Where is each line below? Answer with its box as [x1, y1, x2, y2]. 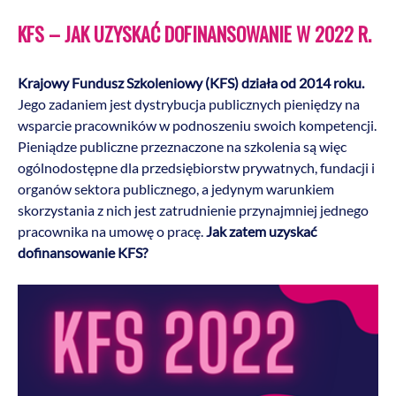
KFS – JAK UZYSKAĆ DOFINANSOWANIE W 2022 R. [18, 19, 371, 48]
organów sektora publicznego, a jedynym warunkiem [18, 180, 334, 197]
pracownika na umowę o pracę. [18, 223, 206, 240]
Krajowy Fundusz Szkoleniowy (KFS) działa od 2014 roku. [18, 74, 364, 91]
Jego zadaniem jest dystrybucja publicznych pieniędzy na [18, 95, 360, 112]
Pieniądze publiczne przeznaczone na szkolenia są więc [18, 138, 346, 155]
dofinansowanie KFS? [18, 244, 148, 261]
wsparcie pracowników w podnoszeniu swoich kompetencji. [18, 117, 377, 133]
